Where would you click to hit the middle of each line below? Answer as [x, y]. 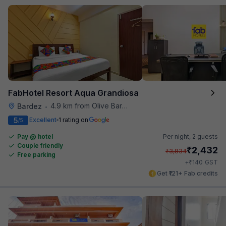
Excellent [43, 120]
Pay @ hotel [35, 136]
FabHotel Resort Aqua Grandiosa [73, 93]
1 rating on [73, 120]
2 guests [205, 136]
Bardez [30, 106]
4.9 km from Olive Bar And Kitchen [86, 105]
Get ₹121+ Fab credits [187, 173]
